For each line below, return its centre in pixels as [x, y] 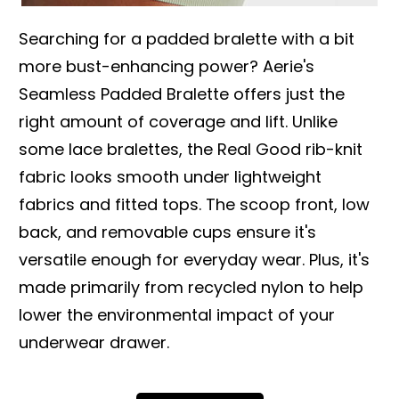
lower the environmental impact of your [177, 314]
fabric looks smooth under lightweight [170, 176]
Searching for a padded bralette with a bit [187, 38]
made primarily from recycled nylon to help [191, 287]
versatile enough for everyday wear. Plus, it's [194, 259]
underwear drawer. [94, 342]
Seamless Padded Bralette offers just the [182, 94]
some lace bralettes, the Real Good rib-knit [191, 149]
